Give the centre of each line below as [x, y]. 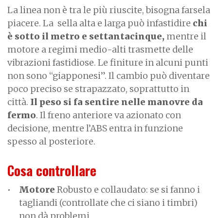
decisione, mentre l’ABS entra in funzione [95, 128]
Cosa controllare [52, 171]
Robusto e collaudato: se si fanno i [127, 190]
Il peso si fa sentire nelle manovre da [117, 102]
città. [19, 102]
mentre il [186, 36]
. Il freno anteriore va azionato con [109, 115]
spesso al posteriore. [51, 142]
